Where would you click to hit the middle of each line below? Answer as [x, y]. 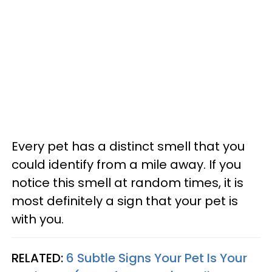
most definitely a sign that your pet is [125, 201]
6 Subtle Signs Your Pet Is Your [157, 258]
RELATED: [39, 258]
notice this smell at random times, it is [127, 182]
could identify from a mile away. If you [126, 164]
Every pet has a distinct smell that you [128, 146]
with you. [38, 219]
